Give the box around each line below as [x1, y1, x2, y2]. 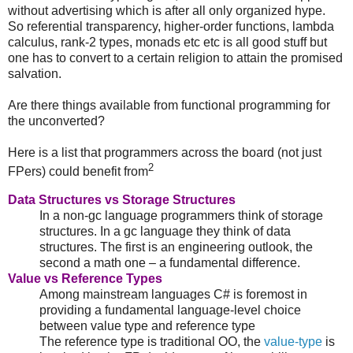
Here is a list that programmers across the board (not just [8, 145, 321, 159]
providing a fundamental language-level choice [39, 303, 301, 317]
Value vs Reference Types [8, 271, 162, 285]
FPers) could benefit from [8, 165, 148, 179]
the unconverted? [8, 113, 105, 128]
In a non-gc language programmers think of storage [39, 208, 323, 222]
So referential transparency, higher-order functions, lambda [8, 19, 334, 33]
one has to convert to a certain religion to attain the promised [8, 50, 343, 65]
